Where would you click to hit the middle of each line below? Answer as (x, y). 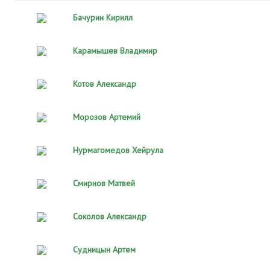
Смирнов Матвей (104, 183)
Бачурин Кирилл (103, 17)
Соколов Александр (110, 216)
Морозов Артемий (107, 117)
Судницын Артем (104, 250)
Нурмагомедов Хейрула (118, 150)
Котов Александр (105, 84)
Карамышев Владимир (115, 51)
